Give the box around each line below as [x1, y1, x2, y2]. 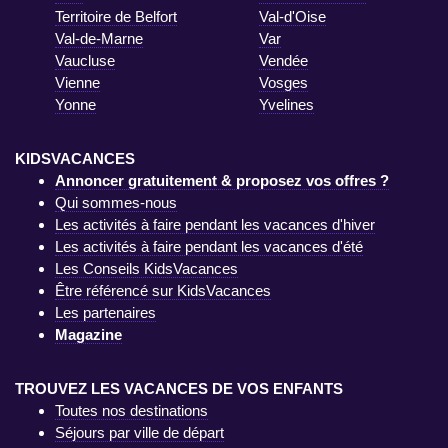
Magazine [55, 325, 122, 343]
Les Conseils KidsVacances [55, 259, 238, 277]
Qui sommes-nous [55, 193, 177, 211]
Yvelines [259, 95, 314, 113]
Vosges [259, 73, 308, 91]
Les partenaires [55, 303, 156, 321]
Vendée [259, 51, 308, 69]
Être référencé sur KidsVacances [55, 281, 271, 299]
